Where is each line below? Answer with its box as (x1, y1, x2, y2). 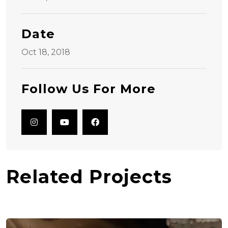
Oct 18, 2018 (21, 47, 70, 57)
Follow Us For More (21, 81, 156, 96)
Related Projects (6, 165, 172, 188)
